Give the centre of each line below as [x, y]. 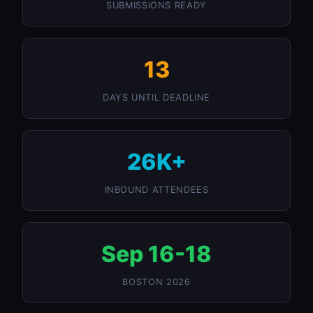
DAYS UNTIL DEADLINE [156, 97]
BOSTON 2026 [156, 282]
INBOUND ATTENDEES [156, 189]
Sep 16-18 [156, 254]
